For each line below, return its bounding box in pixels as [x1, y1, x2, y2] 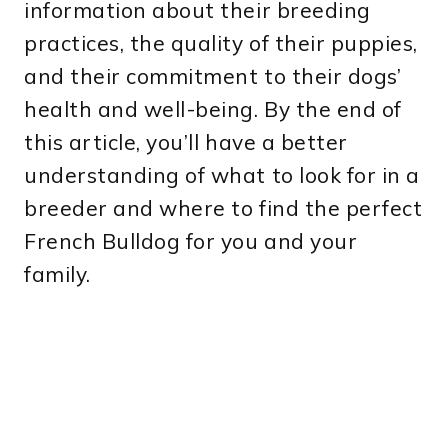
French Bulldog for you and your [24, 227, 358, 254]
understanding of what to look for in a [24, 161, 420, 188]
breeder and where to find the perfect [24, 194, 423, 221]
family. [24, 260, 91, 287]
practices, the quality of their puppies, [24, 29, 418, 56]
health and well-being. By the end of [24, 95, 402, 122]
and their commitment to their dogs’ [24, 62, 402, 89]
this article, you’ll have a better [24, 128, 348, 155]
